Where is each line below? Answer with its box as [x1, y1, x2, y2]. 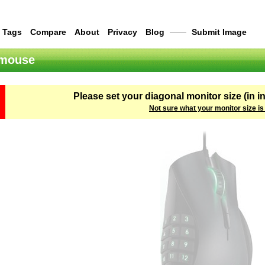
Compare [30, 27, 66, 37]
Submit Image [192, 27, 247, 37]
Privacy [108, 27, 137, 37]
